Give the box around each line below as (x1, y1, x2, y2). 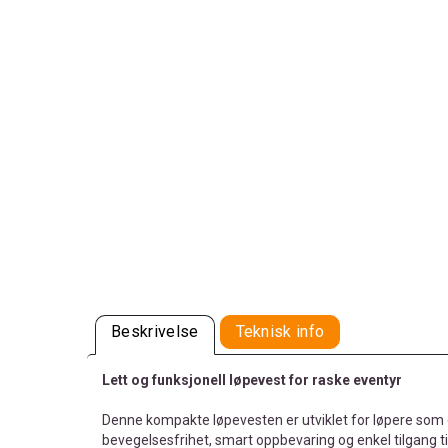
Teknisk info (235, 322, 325, 342)
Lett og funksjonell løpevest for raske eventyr (102, 372, 402, 389)
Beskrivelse (111, 322, 199, 342)
